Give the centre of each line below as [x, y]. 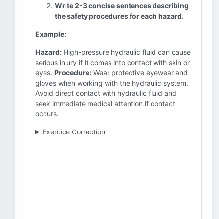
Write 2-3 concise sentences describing [122, 6]
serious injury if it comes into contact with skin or [112, 62]
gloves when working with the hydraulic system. [112, 83]
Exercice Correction [74, 132]
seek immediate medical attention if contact [105, 103]
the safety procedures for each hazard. [119, 16]
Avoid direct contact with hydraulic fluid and [106, 93]
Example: [51, 34]
